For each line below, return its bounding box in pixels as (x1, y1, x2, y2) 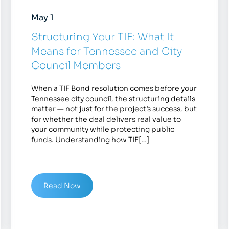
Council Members (31, 59, 121, 73)
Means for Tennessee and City (31, 45, 182, 58)
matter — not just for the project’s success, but (31, 104, 197, 114)
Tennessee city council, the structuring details (31, 94, 195, 104)
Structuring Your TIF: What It (31, 31, 174, 44)
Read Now (43, 181, 81, 191)
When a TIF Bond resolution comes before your (31, 84, 197, 94)
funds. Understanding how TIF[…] (31, 135, 149, 145)
